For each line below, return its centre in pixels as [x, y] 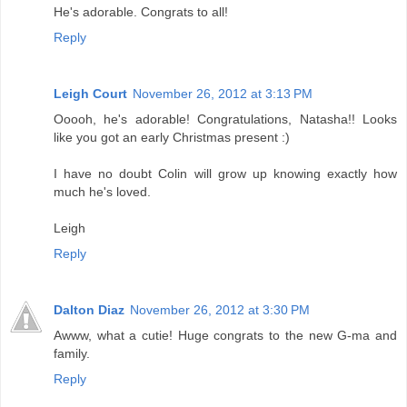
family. [72, 354]
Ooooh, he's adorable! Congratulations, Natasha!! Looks [225, 119]
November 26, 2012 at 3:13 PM [223, 94]
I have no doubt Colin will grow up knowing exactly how [225, 174]
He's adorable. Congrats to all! [141, 12]
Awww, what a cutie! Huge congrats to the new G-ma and [225, 336]
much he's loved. [102, 192]
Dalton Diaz [89, 310]
